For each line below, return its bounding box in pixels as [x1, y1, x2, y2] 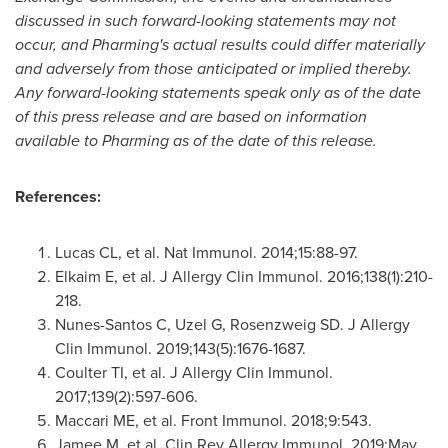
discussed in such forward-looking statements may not [15, 9, 396, 32]
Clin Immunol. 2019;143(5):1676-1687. [55, 337, 306, 360]
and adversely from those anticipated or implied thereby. [15, 57, 412, 80]
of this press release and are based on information [15, 105, 367, 128]
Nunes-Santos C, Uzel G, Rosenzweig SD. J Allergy [55, 313, 410, 336]
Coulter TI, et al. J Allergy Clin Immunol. [55, 361, 333, 384]
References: [15, 185, 101, 208]
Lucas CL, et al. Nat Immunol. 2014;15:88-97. [55, 241, 358, 264]
